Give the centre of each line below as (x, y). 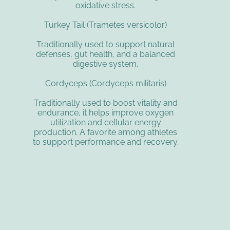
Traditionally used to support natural (106, 45)
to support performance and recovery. (106, 142)
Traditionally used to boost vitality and (106, 103)
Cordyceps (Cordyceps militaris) (106, 84)
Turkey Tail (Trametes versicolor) (106, 25)
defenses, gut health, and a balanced (106, 54)
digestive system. (106, 64)
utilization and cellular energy (106, 123)
